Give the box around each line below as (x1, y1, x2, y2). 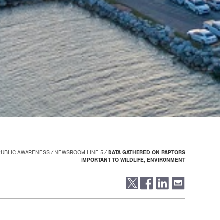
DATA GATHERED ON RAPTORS (108, 149, 185, 156)
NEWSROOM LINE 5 (55, 149, 103, 156)
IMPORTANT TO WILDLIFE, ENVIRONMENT (81, 157, 185, 163)
